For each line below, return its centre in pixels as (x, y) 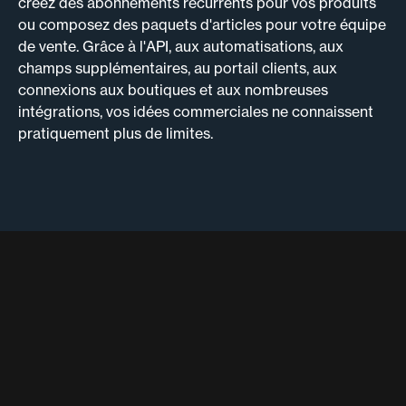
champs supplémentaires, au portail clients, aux (178, 68)
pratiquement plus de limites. (116, 134)
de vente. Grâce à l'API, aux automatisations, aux (181, 47)
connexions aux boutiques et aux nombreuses (173, 90)
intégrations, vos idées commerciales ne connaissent (196, 112)
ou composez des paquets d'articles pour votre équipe (202, 25)
